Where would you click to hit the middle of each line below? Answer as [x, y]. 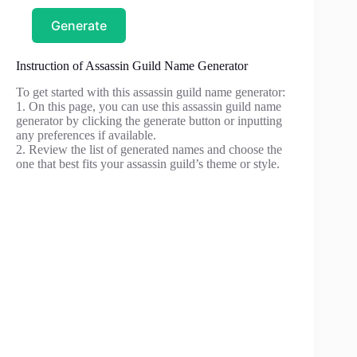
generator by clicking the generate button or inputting [149, 121]
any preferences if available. [86, 135]
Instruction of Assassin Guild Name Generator [132, 66]
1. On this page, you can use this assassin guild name [149, 107]
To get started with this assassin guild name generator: [151, 92]
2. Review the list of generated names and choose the [149, 150]
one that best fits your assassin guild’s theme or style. [148, 164]
